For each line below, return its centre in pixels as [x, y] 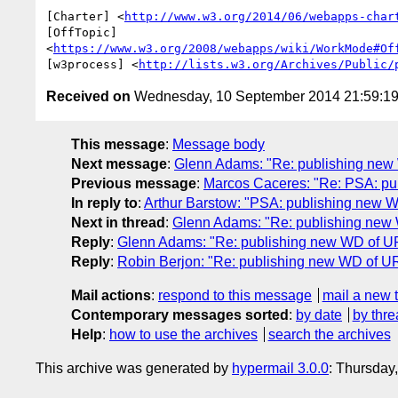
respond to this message [235, 295]
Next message [119, 163]
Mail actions [111, 295]
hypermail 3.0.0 [280, 368]
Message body [219, 144]
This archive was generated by [134, 368]
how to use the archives [183, 334]
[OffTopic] [82, 32]
